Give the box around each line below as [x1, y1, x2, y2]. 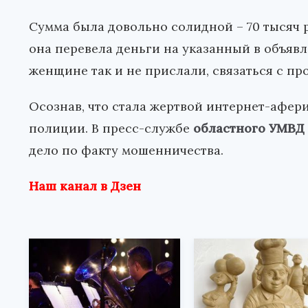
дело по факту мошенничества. [29, 142, 223, 158]
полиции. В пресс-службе [29, 120, 193, 136]
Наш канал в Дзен [29, 177, 141, 194]
